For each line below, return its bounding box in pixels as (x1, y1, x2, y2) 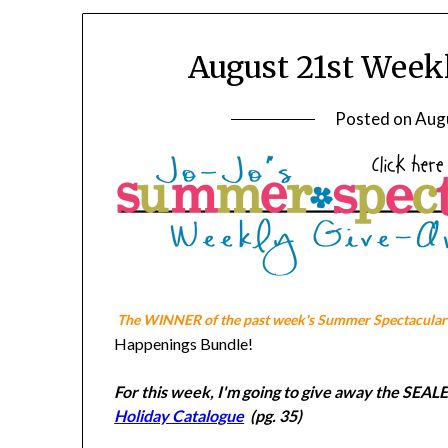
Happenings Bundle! (114, 334, 254, 354)
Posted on (335, 108, 416, 130)
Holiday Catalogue (114, 406, 245, 426)
